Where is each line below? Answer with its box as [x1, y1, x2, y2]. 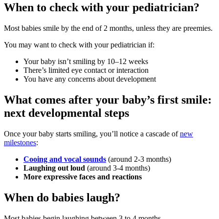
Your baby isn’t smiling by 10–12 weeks [23, 57, 148, 66]
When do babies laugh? [4, 191, 120, 204]
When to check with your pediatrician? [4, 1, 199, 14]
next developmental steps [4, 107, 129, 120]
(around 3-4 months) [85, 164, 150, 173]
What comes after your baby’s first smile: [4, 93, 212, 107]
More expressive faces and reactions [23, 173, 142, 181]
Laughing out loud [23, 164, 85, 173]
